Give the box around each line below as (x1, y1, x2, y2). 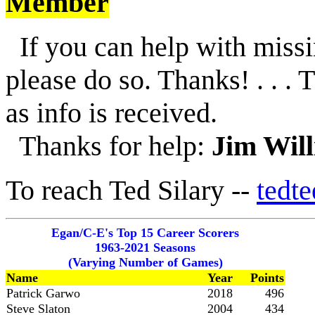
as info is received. (6, 97, 217, 129)
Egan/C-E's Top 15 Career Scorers (51, 226, 239, 240)
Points (250, 271, 284, 285)
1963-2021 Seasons (95, 240, 195, 255)
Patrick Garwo (6, 286, 80, 300)
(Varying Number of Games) (67, 255, 223, 269)
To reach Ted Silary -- (6, 174, 257, 206)
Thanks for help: (6, 130, 212, 162)
